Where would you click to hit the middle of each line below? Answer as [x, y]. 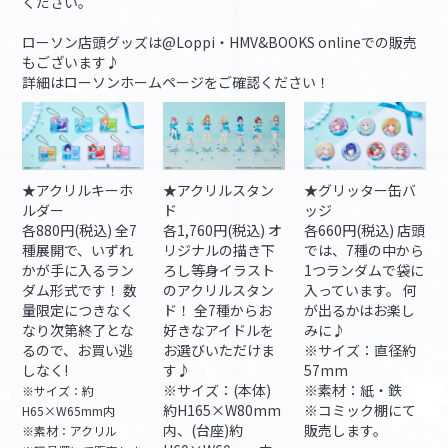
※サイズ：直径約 [359, 350]
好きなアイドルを [218, 330]
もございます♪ [71, 61]
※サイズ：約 [58, 391]
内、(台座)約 [203, 430]
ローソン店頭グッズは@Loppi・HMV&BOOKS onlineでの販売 [220, 41]
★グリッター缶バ [359, 190]
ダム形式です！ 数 [80, 290]
